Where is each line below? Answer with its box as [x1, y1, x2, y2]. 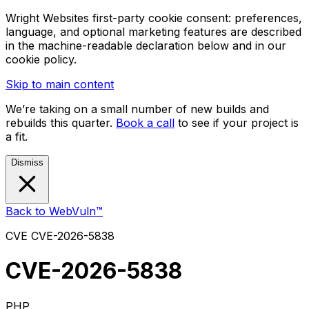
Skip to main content [6, 77, 114, 91]
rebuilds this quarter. [6, 116, 116, 130]
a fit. [6, 130, 28, 143]
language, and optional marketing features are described [6, 25, 301, 39]
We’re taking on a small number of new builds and [6, 102, 269, 116]
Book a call [116, 116, 175, 130]
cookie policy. [6, 52, 77, 66]
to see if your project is [178, 116, 299, 130]
